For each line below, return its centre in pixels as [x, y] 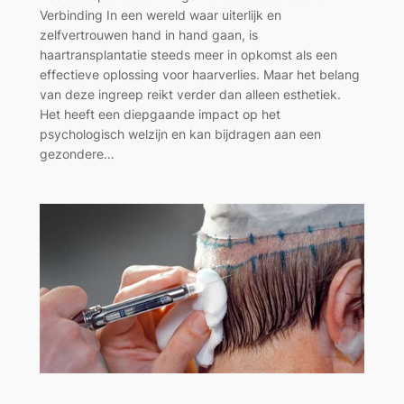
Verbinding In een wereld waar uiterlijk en [160, 15]
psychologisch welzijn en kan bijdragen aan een [180, 134]
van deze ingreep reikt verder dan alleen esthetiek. [190, 95]
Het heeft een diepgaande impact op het [160, 115]
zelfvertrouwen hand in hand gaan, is [148, 35]
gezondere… [77, 154]
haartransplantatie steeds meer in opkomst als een [188, 55]
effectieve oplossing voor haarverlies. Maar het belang [199, 75]
